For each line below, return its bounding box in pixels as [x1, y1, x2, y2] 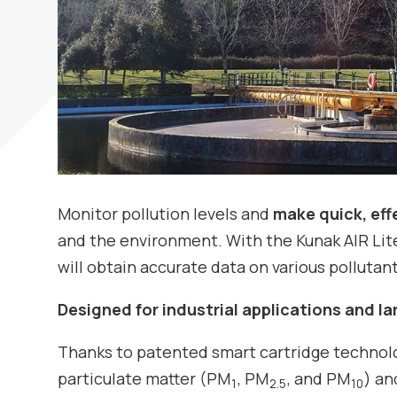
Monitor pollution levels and [57, 203, 273, 225]
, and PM [286, 368, 350, 390]
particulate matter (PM [57, 368, 230, 390]
